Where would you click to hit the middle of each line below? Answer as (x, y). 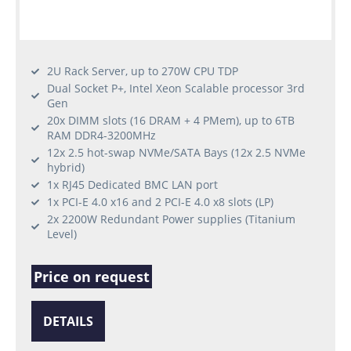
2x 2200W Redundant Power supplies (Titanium (171, 219)
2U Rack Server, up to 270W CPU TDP (143, 71)
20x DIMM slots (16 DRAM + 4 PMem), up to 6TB (171, 121)
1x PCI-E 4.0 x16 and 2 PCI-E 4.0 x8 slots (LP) (160, 202)
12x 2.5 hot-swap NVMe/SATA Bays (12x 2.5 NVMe (176, 153)
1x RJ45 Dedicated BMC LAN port (132, 185)
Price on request (92, 277)
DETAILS (68, 322)
